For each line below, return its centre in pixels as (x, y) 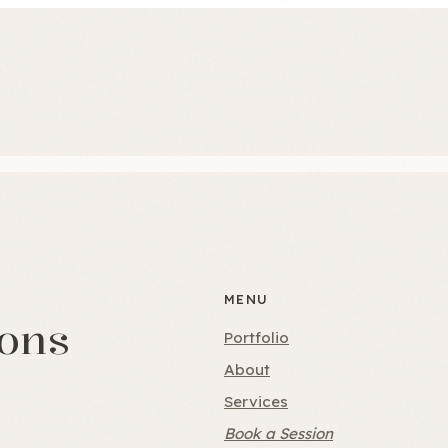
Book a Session (278, 433)
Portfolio (256, 337)
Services (256, 401)
